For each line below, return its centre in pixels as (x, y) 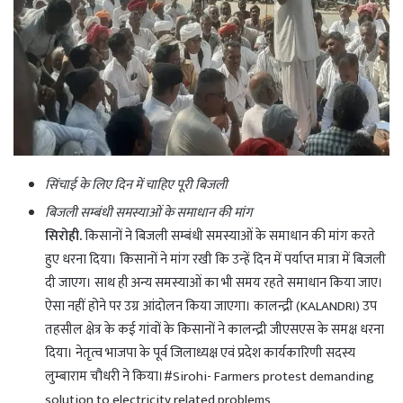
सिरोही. (63, 237)
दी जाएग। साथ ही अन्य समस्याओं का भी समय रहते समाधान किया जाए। (214, 283)
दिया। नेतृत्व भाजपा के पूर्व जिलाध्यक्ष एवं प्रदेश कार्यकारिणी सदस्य (200, 354)
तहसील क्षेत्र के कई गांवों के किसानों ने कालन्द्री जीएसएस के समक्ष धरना (215, 330)
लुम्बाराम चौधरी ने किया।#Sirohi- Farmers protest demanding (210, 377)
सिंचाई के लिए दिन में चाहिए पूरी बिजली (136, 185)
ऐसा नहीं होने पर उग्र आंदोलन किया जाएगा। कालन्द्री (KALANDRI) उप (211, 307)
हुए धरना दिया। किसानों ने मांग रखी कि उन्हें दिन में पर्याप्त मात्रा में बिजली (215, 260)
